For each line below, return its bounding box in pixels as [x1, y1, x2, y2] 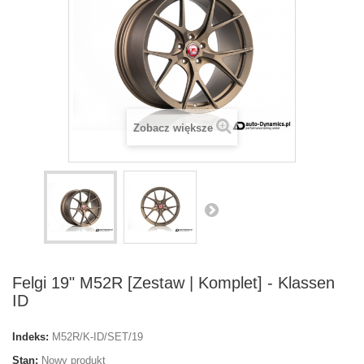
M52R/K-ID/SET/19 [52, 331, 143, 343]
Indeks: [12, 331, 49, 343]
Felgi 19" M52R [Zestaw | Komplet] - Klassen [12, 274, 335, 292]
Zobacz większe [132, 122, 213, 134]
